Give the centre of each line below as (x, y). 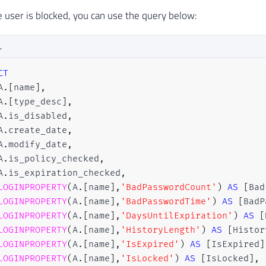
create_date (37, 131)
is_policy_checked (53, 159)
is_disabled (37, 116)
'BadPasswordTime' (166, 202)
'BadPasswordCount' (168, 188)
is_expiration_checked (64, 173)
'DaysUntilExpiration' (176, 216)
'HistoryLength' (160, 230)
